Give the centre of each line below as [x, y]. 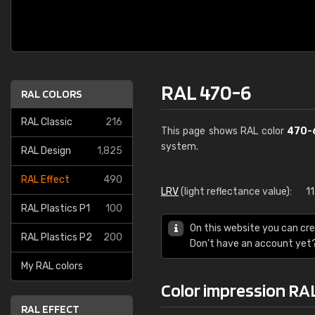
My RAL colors [52, 266]
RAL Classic [47, 122]
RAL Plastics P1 [56, 208]
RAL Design [46, 151]
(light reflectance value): [235, 192]
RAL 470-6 [206, 92]
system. [180, 147]
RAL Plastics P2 [57, 237]
